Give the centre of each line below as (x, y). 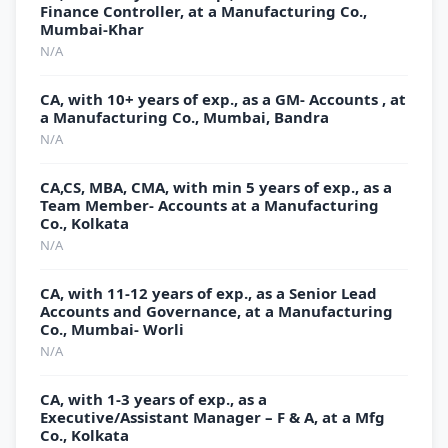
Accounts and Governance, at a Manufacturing (216, 311)
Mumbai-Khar (92, 29)
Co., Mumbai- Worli (112, 329)
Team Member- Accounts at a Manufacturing (209, 205)
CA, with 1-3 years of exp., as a (153, 399)
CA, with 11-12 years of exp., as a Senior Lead (208, 293)
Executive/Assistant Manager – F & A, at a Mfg (212, 417)
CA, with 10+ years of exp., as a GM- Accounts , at (223, 99)
